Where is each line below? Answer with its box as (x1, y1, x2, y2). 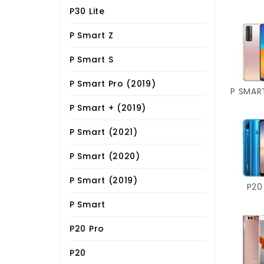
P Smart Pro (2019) (70, 77, 156, 90)
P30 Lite (70, 5, 105, 17)
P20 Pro (70, 222, 104, 235)
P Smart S (70, 53, 114, 65)
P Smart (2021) (70, 126, 138, 138)
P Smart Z (70, 29, 114, 41)
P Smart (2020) (70, 150, 140, 162)
